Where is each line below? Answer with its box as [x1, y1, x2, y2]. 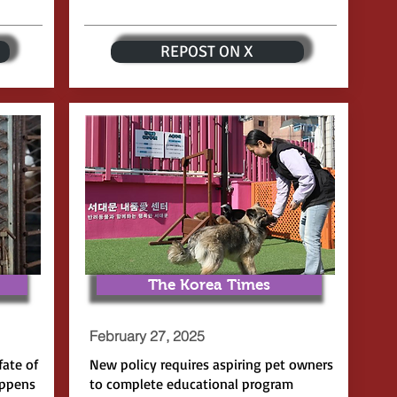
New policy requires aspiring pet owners [89, 355, 333, 373]
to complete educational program [89, 375, 293, 393]
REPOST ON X [160, 42, 253, 61]
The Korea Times [147, 276, 270, 293]
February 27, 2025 [89, 327, 205, 345]
